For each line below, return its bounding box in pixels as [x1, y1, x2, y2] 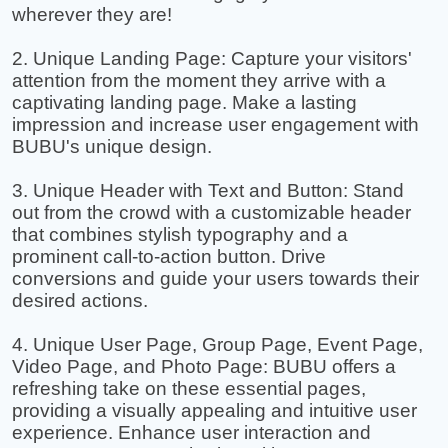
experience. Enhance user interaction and [12, 422, 372, 443]
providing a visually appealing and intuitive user [12, 400, 418, 421]
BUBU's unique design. [12, 136, 213, 157]
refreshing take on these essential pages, [12, 378, 367, 399]
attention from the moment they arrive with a [12, 70, 387, 91]
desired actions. [12, 290, 149, 311]
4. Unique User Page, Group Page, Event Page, [12, 334, 424, 355]
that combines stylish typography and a [12, 224, 349, 245]
